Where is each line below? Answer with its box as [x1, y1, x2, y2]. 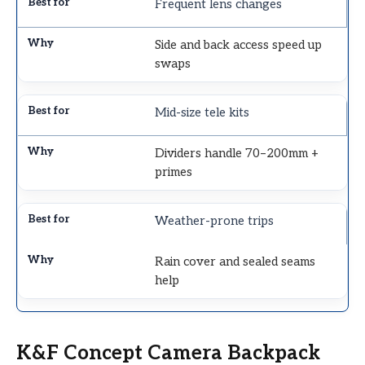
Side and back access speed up [155, 37, 323, 53]
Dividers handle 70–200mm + [155, 146, 319, 161]
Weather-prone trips [155, 213, 275, 229]
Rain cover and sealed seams [155, 254, 316, 270]
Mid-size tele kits [155, 105, 250, 121]
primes [155, 165, 193, 180]
